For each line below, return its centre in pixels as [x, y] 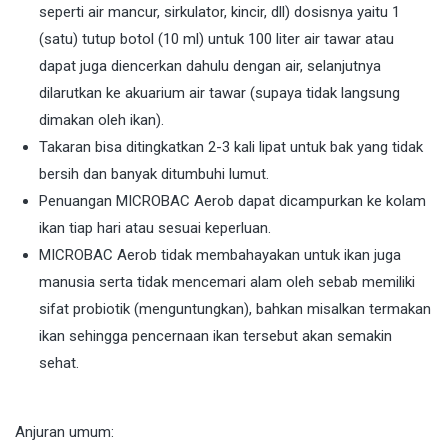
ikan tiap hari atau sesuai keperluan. [155, 228]
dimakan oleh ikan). [101, 120]
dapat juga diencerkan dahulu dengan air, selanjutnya [210, 66]
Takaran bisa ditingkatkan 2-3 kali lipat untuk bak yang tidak [231, 147]
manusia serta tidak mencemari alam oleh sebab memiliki [227, 282]
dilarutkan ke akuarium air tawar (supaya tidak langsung [219, 93]
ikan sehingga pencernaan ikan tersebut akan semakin [215, 336]
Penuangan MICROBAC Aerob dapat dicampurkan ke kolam [232, 201]
